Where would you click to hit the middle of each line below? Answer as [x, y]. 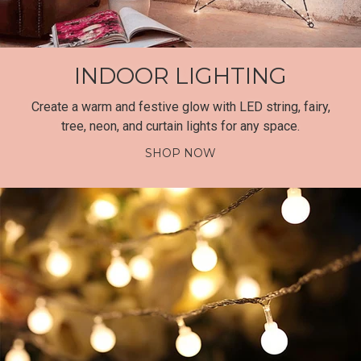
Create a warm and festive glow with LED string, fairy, [180, 107]
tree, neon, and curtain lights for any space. [180, 127]
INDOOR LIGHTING [180, 76]
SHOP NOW [180, 154]
